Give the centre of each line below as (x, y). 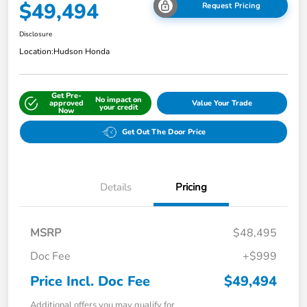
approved (66, 103)
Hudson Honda (82, 52)
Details (116, 187)
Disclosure (36, 35)
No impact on (119, 99)
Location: (36, 52)
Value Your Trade (222, 103)
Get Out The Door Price (163, 132)
